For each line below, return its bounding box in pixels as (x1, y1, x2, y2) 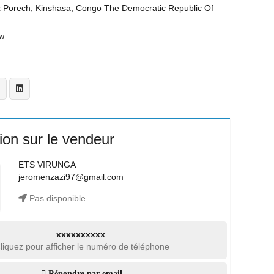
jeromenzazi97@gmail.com (18, 172, 124, 182)
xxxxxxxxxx (56, 229, 105, 239)
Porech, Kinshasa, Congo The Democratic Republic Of (3, 3, 213, 13)
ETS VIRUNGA (18, 160, 76, 169)
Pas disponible (26, 193, 86, 203)
